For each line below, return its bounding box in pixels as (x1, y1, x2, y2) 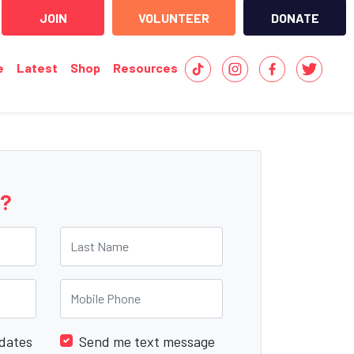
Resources (113, 60, 178, 75)
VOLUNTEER (138, 9, 209, 25)
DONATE (270, 9, 319, 25)
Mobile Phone (59, 280, 140, 297)
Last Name (59, 228, 124, 245)
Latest (17, 60, 58, 75)
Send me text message (79, 333, 215, 350)
